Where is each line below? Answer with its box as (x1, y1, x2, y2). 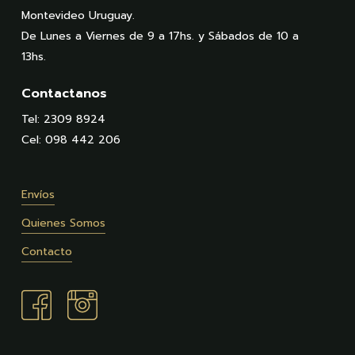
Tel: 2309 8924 (21, 111, 105, 128)
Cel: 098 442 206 (21, 132, 120, 149)
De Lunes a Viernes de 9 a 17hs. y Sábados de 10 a (21, 28, 299, 45)
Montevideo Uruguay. (21, 7, 135, 25)
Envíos (21, 185, 55, 203)
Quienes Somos (21, 214, 105, 231)
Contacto (21, 242, 72, 260)
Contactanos (21, 83, 107, 104)
